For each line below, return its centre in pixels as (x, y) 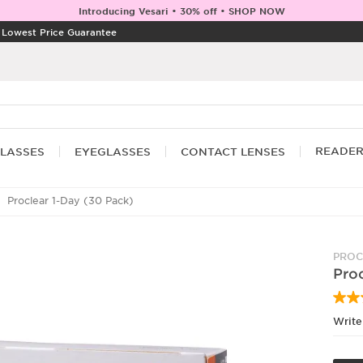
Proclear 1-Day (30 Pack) (69, 201)
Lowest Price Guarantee (59, 32)
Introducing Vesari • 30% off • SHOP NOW (181, 11)
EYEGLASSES (113, 152)
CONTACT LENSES (233, 152)
